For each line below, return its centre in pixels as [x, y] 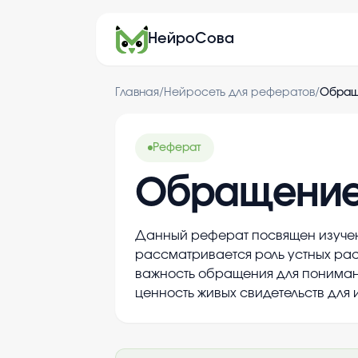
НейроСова [191, 39]
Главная [137, 93]
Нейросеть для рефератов [239, 93]
